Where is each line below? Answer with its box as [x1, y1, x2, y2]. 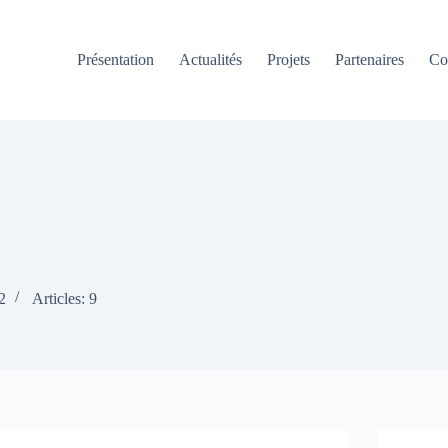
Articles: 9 [32, 290, 97, 307]
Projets [267, 51, 311, 68]
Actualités [179, 51, 243, 68]
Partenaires [335, 51, 405, 68]
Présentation [77, 51, 155, 68]
